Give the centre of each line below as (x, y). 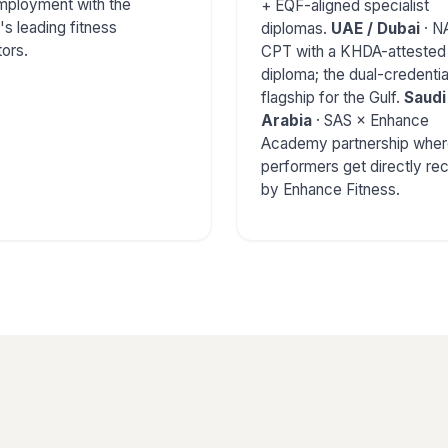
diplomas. (296, 28)
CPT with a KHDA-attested (353, 51)
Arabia (286, 120)
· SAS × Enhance (370, 120)
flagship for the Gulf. (332, 97)
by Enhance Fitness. (330, 189)
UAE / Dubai (375, 28)
